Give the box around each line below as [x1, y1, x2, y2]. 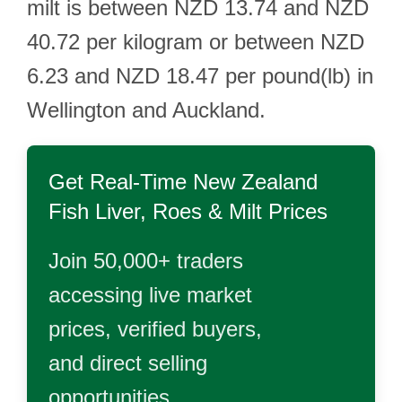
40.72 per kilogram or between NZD [27, 30, 364, 54]
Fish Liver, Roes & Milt [48, 199, 262, 223]
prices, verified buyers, [48, 317, 262, 341]
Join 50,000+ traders [48, 249, 243, 273]
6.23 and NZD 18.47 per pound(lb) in [27, 64, 373, 88]
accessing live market [48, 283, 252, 307]
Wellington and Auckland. [27, 98, 266, 122]
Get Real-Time [48, 170, 193, 194]
